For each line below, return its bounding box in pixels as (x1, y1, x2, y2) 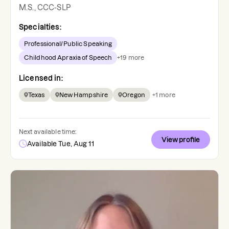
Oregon (122, 91, 145, 99)
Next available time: (19, 128, 77, 135)
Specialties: (19, 23, 61, 32)
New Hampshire (59, 91, 108, 99)
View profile (162, 136, 200, 144)
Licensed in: (19, 74, 63, 83)
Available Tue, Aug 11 (27, 140, 94, 148)
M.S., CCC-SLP (19, 4, 71, 12)
